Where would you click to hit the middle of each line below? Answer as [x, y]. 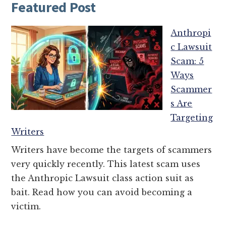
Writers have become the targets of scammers [112, 150]
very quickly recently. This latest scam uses [106, 164]
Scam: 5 [187, 61]
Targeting [192, 117]
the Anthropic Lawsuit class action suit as [103, 178]
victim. [26, 206]
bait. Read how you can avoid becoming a [102, 192]
